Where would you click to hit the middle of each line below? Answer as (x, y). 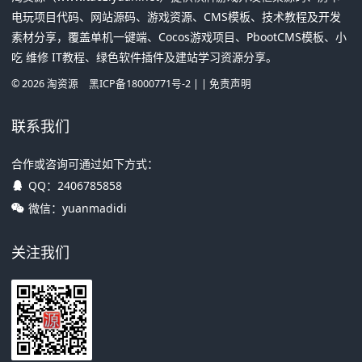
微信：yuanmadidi (78, 208)
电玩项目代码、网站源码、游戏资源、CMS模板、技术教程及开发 (176, 16)
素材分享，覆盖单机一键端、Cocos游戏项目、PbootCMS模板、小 (179, 36)
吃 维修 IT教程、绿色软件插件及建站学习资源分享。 (144, 57)
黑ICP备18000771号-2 (139, 83)
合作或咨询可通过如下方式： (85, 163)
